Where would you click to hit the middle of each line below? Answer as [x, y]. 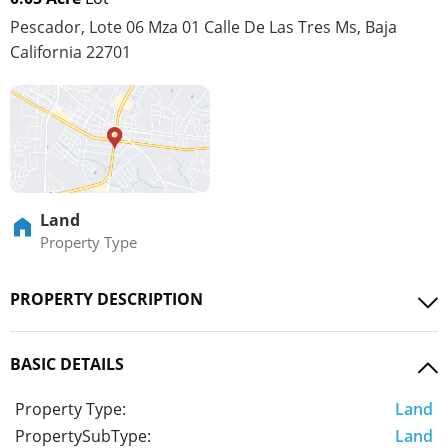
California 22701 [70, 52]
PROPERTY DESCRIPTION [106, 299]
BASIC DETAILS [67, 364]
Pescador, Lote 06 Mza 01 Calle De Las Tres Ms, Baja [203, 27]
